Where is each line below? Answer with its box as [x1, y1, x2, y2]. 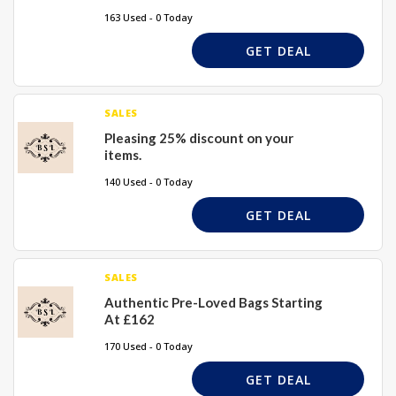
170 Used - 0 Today [104, 339, 193, 353]
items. [104, 147, 141, 163]
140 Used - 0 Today [104, 175, 193, 188]
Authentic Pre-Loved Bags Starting [104, 294, 323, 310]
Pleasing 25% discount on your [104, 130, 293, 146]
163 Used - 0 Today [104, 11, 193, 24]
